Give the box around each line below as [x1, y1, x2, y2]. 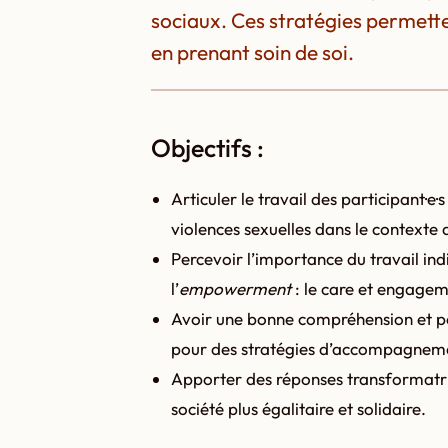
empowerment [178, 278, 291, 300]
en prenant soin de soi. [150, 39, 354, 66]
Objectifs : [150, 131, 264, 163]
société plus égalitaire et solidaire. [170, 398, 426, 420]
